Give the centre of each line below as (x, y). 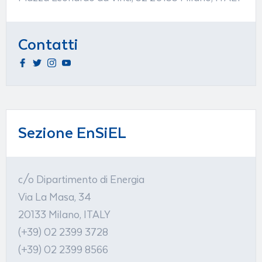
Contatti (48, 45)
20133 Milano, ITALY (64, 215)
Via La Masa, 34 (55, 197)
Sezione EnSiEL (72, 133)
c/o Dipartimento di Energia (81, 180)
